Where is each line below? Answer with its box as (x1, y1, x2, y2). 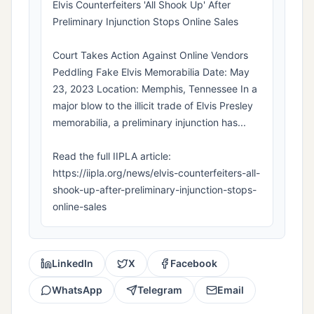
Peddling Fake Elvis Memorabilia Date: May (53, 66, 250, 78)
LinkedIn (52, 257, 93, 270)
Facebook (170, 257, 217, 270)
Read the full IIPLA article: (53, 150, 171, 163)
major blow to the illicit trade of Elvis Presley (53, 100, 253, 112)
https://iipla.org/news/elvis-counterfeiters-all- (53, 167, 260, 179)
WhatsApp (52, 284, 102, 296)
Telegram (137, 284, 182, 296)
